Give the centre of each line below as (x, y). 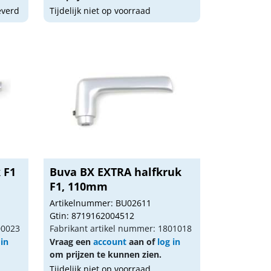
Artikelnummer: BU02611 (101, 203)
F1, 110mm (79, 186)
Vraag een (72, 242)
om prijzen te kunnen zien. (106, 254)
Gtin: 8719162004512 (92, 216)
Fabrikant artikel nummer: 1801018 (121, 228)
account (110, 242)
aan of (142, 242)
